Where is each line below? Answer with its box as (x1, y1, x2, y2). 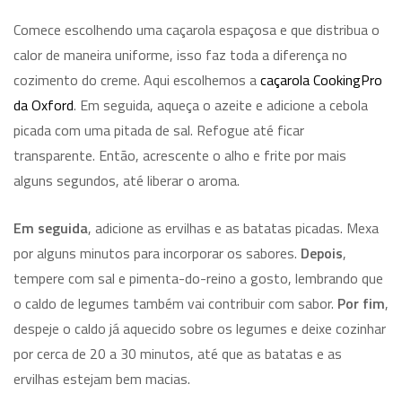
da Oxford (13, 94, 74, 117)
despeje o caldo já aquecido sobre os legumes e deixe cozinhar (13, 318, 386, 340)
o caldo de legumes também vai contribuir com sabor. (13, 293, 337, 315)
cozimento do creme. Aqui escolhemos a (13, 69, 260, 92)
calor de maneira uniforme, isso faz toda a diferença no (13, 44, 347, 66)
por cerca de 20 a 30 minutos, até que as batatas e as (13, 343, 342, 365)
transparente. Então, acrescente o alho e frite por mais (13, 144, 346, 167)
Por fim (337, 293, 385, 315)
